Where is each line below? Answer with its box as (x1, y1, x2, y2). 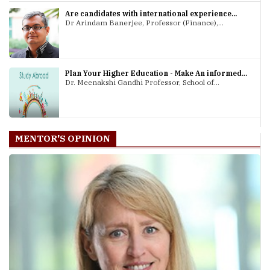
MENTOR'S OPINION (15, 133, 110, 145)
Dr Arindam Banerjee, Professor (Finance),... (65, 17, 224, 27)
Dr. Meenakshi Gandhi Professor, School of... (65, 78, 220, 87)
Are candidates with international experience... (65, 8, 237, 18)
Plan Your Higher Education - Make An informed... (65, 69, 248, 78)
